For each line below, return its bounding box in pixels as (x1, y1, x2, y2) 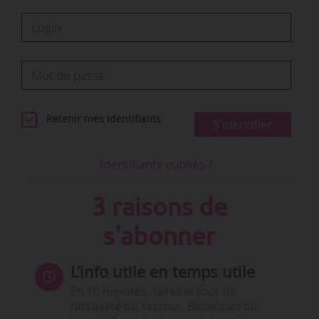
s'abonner (103, 221, 216, 250)
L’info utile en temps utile (70, 260, 255, 283)
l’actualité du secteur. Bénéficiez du (70, 299, 258, 315)
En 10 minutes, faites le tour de (70, 284, 236, 300)
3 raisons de (91, 192, 228, 221)
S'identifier (213, 115, 273, 132)
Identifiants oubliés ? (100, 155, 214, 172)
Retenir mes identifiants (46, 112, 161, 125)
